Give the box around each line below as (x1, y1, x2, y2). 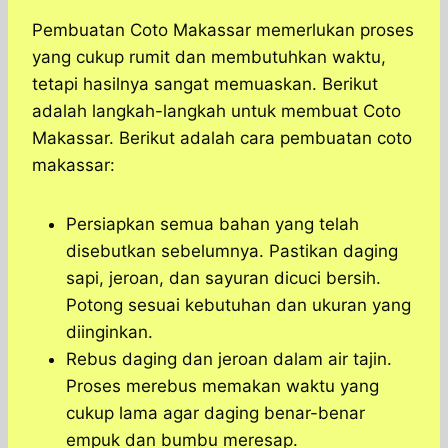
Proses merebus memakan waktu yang (66, 376, 379, 397)
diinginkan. (66, 322, 153, 343)
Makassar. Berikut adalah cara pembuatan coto (32, 128, 412, 149)
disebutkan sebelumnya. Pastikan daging (66, 241, 398, 262)
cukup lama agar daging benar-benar (66, 403, 365, 424)
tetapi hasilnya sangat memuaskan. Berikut (32, 74, 378, 95)
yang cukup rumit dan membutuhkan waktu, (32, 47, 386, 68)
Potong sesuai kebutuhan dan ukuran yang (66, 295, 411, 316)
